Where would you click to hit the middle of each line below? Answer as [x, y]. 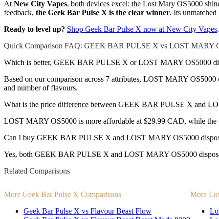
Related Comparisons [37, 171]
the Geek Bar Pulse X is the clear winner [103, 13]
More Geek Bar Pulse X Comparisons [63, 194]
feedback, [20, 13]
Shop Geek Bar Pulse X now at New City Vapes [142, 29]
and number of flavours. [41, 88]
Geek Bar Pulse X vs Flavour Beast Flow [88, 211]
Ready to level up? [34, 29]
